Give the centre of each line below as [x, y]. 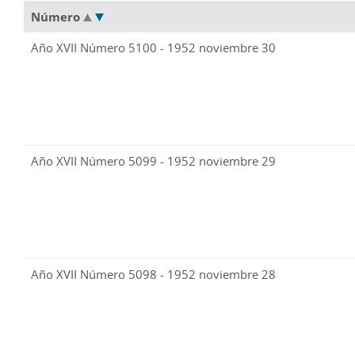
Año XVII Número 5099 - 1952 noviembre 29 [153, 161]
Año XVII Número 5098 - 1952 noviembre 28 [153, 275]
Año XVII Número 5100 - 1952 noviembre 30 [153, 48]
